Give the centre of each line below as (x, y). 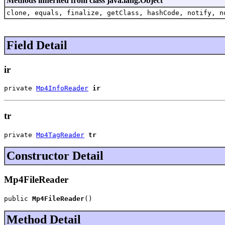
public (18, 199)
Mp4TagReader (60, 135)
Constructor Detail (55, 155)
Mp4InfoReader (62, 88)
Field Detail (37, 45)
